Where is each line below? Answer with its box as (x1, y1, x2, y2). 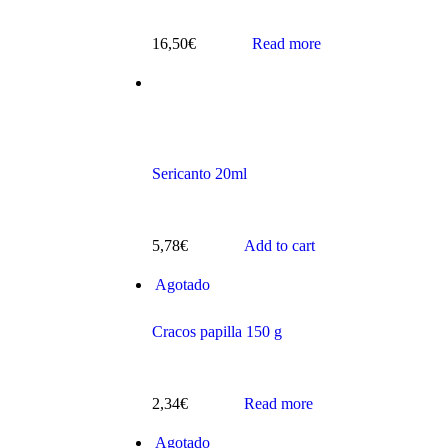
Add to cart (244, 237, 316, 255)
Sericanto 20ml (151, 165, 247, 183)
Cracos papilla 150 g (151, 323, 282, 341)
